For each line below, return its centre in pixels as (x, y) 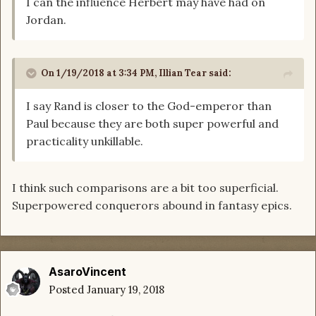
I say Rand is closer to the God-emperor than (149, 106)
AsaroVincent (87, 272)
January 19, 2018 (126, 290)
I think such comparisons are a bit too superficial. (145, 188)
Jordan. (46, 20)
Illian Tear (183, 73)
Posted (68, 290)
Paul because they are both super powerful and (152, 124)
